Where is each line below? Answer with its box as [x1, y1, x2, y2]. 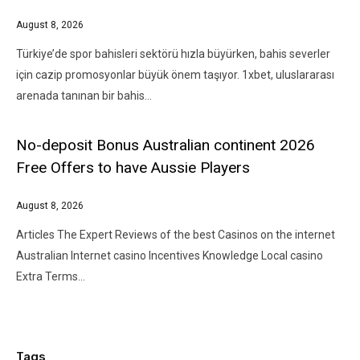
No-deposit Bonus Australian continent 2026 [16, 136, 315, 154]
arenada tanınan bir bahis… [16, 89, 152, 102]
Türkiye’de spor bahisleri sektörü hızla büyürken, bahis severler [16, 47, 330, 60]
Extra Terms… [16, 270, 85, 283]
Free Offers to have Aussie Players [16, 158, 250, 177]
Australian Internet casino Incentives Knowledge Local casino [16, 249, 323, 262]
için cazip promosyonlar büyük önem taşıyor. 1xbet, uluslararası [16, 68, 334, 81]
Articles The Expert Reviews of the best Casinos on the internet [16, 228, 335, 241]
